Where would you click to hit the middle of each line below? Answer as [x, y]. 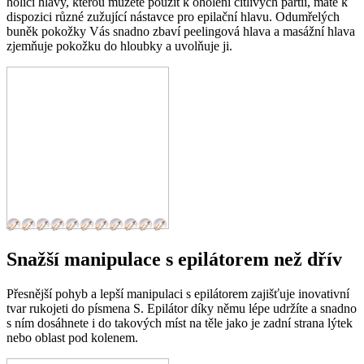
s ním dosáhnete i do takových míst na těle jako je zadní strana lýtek [180, 323]
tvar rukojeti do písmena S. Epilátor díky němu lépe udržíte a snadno [182, 308]
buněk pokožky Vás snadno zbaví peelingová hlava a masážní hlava [181, 32]
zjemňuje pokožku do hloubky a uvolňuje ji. [119, 46]
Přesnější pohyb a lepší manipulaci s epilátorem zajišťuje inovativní [178, 294]
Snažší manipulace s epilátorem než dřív [174, 260]
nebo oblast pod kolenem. [72, 338]
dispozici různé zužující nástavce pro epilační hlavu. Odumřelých [173, 17]
